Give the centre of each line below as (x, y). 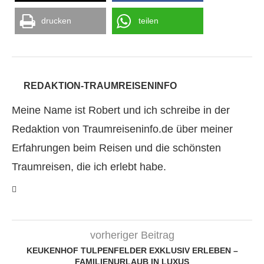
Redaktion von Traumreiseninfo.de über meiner (122, 129)
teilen (148, 21)
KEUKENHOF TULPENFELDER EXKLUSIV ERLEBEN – (132, 250)
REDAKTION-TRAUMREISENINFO (100, 86)
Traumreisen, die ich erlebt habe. (89, 167)
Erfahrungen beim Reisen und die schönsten (116, 148)
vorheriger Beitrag (132, 235)
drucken (56, 21)
